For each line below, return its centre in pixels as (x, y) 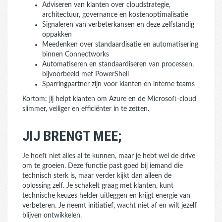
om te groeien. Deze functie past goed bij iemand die (103, 166)
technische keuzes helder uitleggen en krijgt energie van (106, 196)
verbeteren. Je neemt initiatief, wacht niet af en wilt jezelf (110, 206)
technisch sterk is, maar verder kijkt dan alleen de (97, 176)
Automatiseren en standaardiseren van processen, (118, 64)
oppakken (57, 35)
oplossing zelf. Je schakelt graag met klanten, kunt (98, 186)
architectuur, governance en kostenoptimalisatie (115, 15)
